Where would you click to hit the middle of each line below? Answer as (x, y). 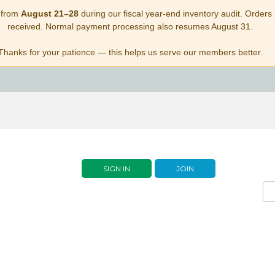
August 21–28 (49, 14)
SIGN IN (116, 168)
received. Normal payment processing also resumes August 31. (130, 26)
